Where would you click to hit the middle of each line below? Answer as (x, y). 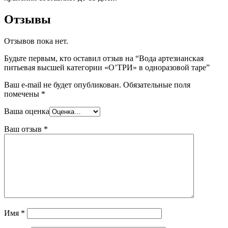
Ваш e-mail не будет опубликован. (63, 84)
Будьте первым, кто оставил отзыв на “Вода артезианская (104, 58)
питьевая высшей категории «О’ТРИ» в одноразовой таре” (107, 67)
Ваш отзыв (24, 129)
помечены (23, 94)
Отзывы (27, 19)
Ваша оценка (27, 111)
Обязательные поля (156, 84)
